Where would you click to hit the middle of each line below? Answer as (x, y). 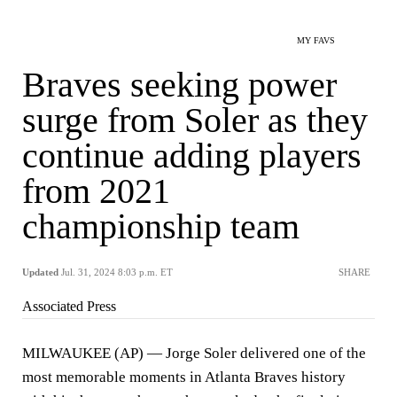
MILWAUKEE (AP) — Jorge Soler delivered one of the (194, 353)
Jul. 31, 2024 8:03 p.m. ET (117, 272)
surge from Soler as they (195, 120)
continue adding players (192, 156)
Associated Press (69, 306)
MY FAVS (316, 40)
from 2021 (96, 191)
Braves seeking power (179, 85)
